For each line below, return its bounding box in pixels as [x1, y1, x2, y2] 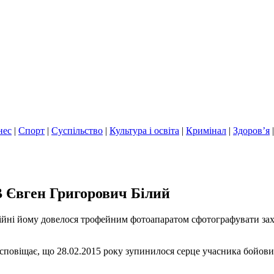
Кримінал [186, 125, 226, 136]
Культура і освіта [109, 125, 179, 136]
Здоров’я [233, 125, 270, 136]
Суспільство [51, 125, 103, 136]
